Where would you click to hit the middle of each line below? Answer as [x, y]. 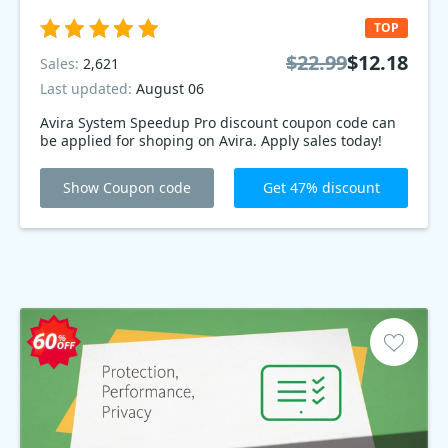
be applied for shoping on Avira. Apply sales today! [211, 140]
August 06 [170, 88]
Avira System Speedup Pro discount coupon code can [218, 122]
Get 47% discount [321, 187]
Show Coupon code [127, 187]
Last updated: [88, 88]
